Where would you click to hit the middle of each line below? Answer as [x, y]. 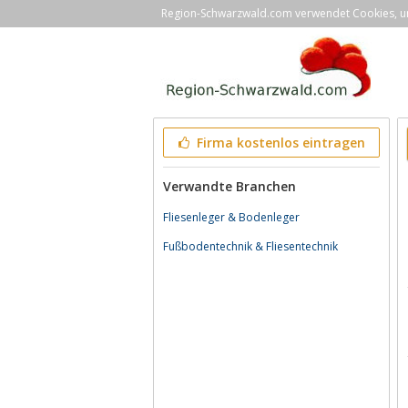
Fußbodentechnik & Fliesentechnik [250, 246]
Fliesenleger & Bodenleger [231, 217]
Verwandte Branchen [229, 186]
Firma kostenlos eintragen [279, 143]
